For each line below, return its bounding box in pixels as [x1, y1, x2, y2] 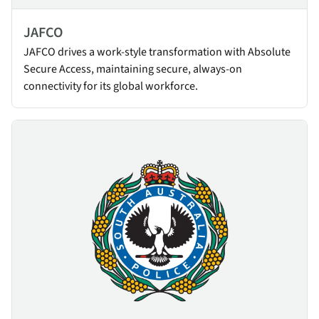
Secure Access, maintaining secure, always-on [23, 61, 242, 77]
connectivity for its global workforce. [23, 78, 198, 94]
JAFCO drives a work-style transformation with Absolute [23, 43, 291, 60]
